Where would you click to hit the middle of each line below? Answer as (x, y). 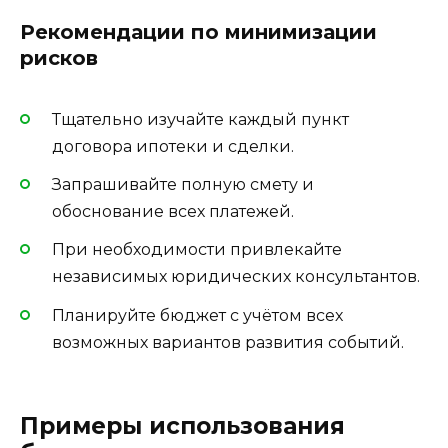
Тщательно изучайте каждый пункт (200, 120)
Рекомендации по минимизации (198, 31)
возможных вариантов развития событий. (228, 342)
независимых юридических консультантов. (236, 277)
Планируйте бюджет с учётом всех (197, 315)
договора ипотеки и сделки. (173, 147)
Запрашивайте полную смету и (183, 185)
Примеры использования (182, 425)
